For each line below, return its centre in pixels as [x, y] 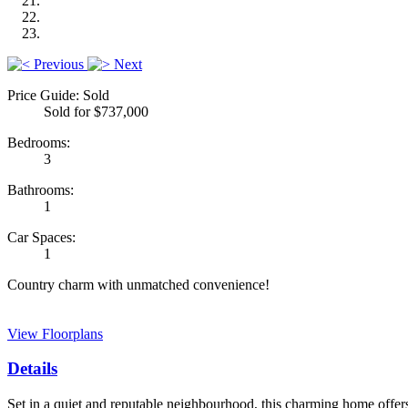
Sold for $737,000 [96, 111]
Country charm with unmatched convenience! [138, 284]
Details [32, 369]
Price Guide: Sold [58, 95]
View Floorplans [55, 333]
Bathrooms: [41, 189]
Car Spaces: [41, 237]
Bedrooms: [39, 142]
